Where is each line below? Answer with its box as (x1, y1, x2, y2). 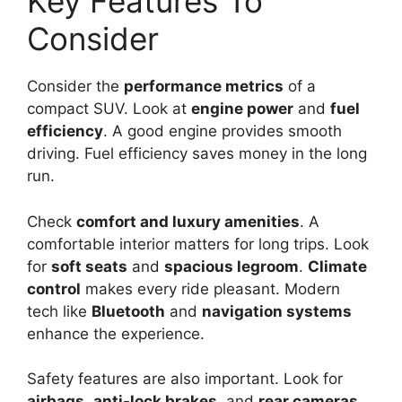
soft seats (51, 257, 127, 275)
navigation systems (202, 301, 352, 320)
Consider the (27, 77, 124, 95)
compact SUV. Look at (27, 100, 191, 118)
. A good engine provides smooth (103, 122, 342, 140)
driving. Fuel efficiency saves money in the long (27, 144, 367, 162)
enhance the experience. (27, 324, 205, 343)
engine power (191, 100, 293, 118)
